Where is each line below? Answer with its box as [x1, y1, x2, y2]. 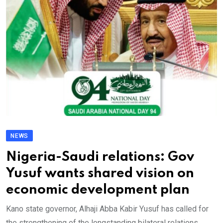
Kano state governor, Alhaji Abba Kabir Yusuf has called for [6, 204, 209, 214]
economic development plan [6, 183, 190, 197]
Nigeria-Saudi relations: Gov [6, 150, 194, 164]
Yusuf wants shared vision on [6, 167, 194, 181]
